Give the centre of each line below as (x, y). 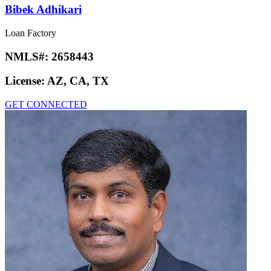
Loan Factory (31, 33)
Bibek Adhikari (43, 10)
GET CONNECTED (46, 105)
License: (26, 81)
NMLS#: (28, 56)
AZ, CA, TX (78, 81)
